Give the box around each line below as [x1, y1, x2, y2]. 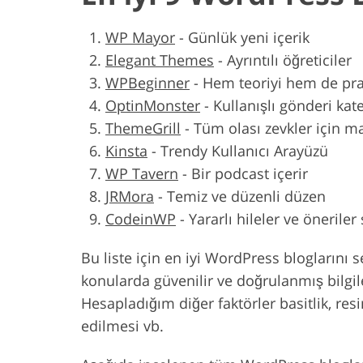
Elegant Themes [105, 49, 214, 70]
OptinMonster [105, 95, 200, 115]
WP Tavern [105, 163, 178, 183]
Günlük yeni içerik [188, 27, 310, 47]
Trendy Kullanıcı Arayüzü [160, 140, 328, 160]
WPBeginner [105, 72, 190, 92]
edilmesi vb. [81, 315, 164, 335]
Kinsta [105, 140, 147, 160]
